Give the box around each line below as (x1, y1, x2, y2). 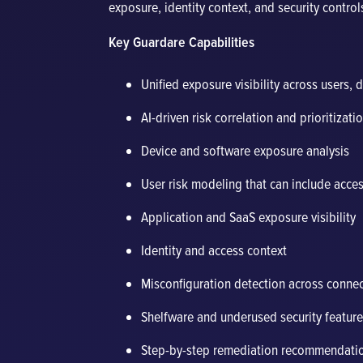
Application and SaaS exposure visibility (141, 208, 357, 226)
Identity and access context (141, 241, 288, 259)
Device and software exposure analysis (141, 142, 350, 160)
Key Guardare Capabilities (109, 33, 255, 51)
